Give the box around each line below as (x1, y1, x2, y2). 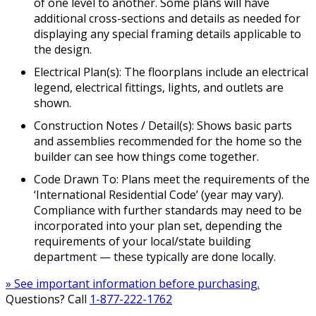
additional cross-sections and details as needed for (34, 10, 300, 26)
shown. (34, 95, 71, 111)
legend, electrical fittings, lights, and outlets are (34, 79, 284, 95)
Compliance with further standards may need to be (34, 202, 302, 218)
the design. (34, 41, 92, 57)
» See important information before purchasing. (6, 275, 260, 291)
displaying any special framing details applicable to (34, 25, 301, 42)
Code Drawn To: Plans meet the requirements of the (34, 171, 310, 187)
